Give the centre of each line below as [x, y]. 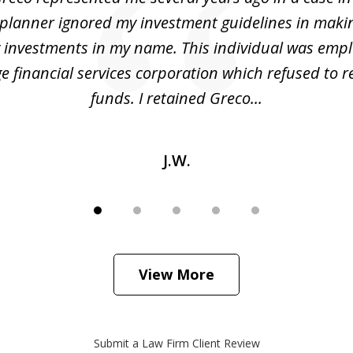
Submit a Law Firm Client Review [176, 344]
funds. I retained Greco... [176, 98]
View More [176, 275]
